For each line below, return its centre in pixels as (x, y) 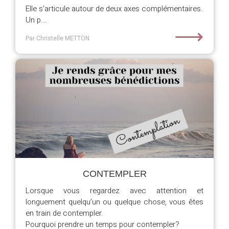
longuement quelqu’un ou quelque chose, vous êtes (114, 202)
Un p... (36, 20)
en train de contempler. (64, 213)
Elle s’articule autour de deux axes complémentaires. (114, 9)
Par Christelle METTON (58, 38)
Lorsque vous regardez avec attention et (114, 191)
